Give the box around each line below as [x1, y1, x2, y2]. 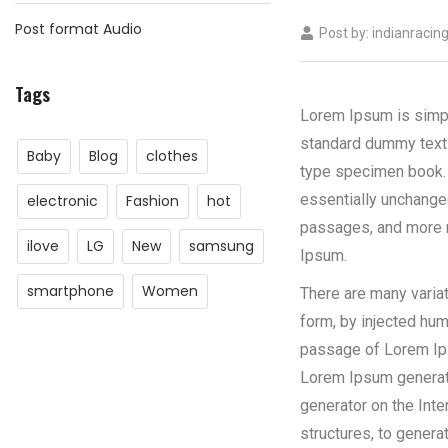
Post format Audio [15, 19, 142, 39]
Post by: [319, 24, 369, 41]
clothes [146, 146, 198, 166]
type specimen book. [300, 161, 446, 181]
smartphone [27, 281, 114, 301]
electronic [27, 191, 98, 211]
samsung [189, 236, 254, 256]
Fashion [126, 191, 179, 211]
